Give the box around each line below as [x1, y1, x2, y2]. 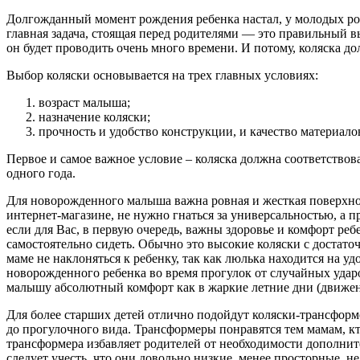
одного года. [6, 166, 76, 180]
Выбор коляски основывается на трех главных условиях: [6, 67, 318, 82]
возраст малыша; [39, 95, 130, 109]
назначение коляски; [39, 109, 150, 124]
